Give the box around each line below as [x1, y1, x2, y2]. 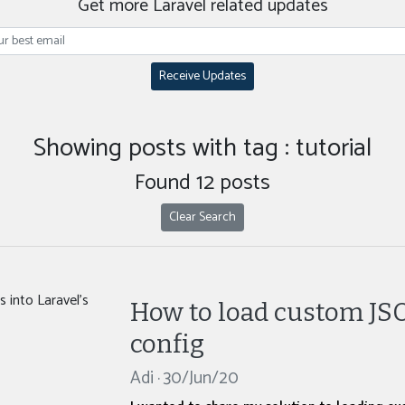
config [130, 329, 204, 360]
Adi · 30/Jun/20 [130, 364, 239, 393]
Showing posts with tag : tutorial [33, 127, 372, 170]
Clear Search [169, 207, 236, 229]
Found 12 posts [135, 165, 270, 202]
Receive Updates [159, 66, 246, 88]
